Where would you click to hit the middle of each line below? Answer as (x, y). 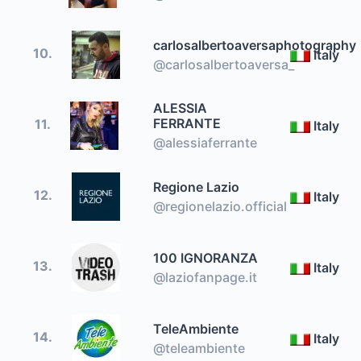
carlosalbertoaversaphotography (255, 45)
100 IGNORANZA (205, 257)
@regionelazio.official (220, 206)
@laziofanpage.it (205, 277)
